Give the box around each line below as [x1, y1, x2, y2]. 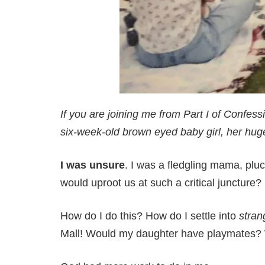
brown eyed [122, 125, 177, 138]
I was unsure [60, 159, 125, 171]
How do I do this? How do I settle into [60, 209, 239, 222]
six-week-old [60, 125, 122, 138]
